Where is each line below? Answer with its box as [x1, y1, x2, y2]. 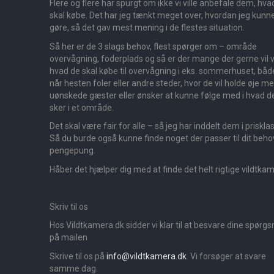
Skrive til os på [50, 251, 106, 261]
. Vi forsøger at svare [187, 251, 266, 261]
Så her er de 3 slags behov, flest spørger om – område [50, 41, 257, 51]
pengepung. [50, 146, 95, 156]
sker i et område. [50, 102, 114, 113]
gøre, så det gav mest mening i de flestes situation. [50, 23, 245, 33]
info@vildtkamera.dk [106, 251, 187, 261]
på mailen [50, 232, 87, 243]
